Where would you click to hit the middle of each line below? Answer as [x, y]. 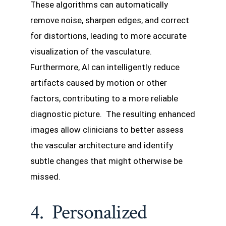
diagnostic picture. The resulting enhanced [113, 114]
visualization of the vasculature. [92, 52]
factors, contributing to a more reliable [104, 99]
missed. [45, 177]
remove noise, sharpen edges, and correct [110, 20]
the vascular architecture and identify [102, 146]
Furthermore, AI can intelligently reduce [105, 67]
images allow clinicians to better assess [107, 130]
